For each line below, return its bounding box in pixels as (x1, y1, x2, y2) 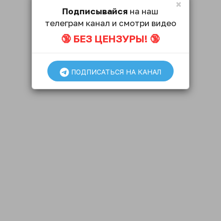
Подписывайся (62, 5, 128, 16)
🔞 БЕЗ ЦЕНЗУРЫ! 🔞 (61, 32, 160, 44)
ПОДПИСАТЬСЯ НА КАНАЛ (69, 67, 161, 76)
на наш (127, 5, 158, 16)
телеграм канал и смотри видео (45, 17, 176, 28)
